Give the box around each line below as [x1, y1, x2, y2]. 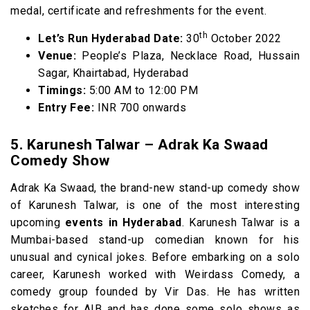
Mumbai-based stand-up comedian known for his [10, 233, 300, 246]
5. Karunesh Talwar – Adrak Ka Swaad [10, 136, 268, 153]
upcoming [10, 216, 65, 229]
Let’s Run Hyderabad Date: [38, 32, 183, 45]
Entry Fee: [38, 101, 94, 114]
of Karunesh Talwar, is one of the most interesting [10, 199, 300, 212]
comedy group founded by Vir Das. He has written [10, 285, 300, 298]
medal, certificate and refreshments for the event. [10, 4, 266, 17]
